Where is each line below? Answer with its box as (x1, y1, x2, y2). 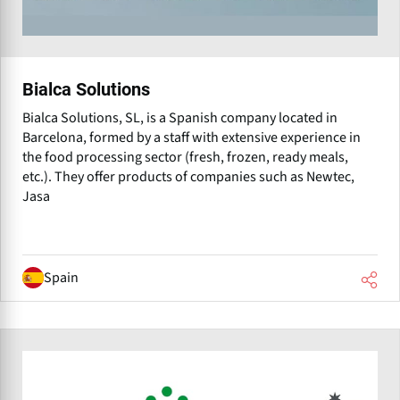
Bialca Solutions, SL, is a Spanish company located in (22, 107, 337, 128)
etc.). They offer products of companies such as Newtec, (22, 166, 354, 187)
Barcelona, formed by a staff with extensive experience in (22, 127, 361, 147)
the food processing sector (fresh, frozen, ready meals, (22, 146, 348, 167)
